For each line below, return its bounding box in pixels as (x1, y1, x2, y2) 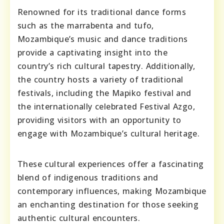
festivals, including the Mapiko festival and (17, 87, 191, 99)
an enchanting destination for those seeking (17, 199, 199, 210)
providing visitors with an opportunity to (17, 114, 181, 126)
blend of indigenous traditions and (17, 172, 158, 183)
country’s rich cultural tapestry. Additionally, (17, 60, 195, 72)
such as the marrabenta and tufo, (17, 20, 154, 31)
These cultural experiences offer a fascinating (17, 158, 204, 170)
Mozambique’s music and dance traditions (17, 33, 188, 45)
